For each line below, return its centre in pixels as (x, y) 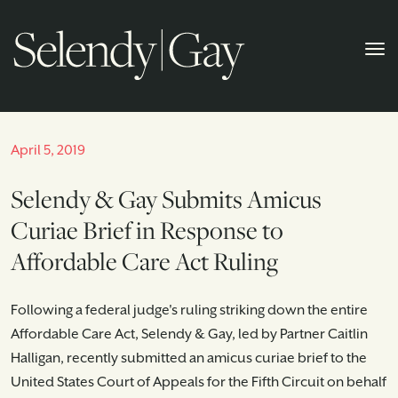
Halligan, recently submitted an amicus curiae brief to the (189, 358)
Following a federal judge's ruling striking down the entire (189, 310)
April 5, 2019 (48, 151)
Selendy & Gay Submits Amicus (166, 199)
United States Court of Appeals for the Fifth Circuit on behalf (199, 382)
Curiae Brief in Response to (147, 230)
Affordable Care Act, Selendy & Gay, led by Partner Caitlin (189, 334)
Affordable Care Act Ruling (144, 261)
